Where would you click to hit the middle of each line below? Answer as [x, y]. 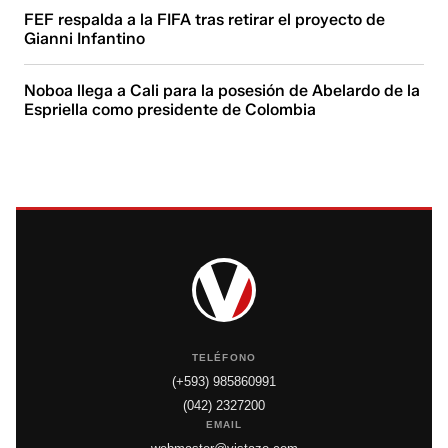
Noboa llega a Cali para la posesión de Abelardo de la [222, 90]
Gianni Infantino [85, 38]
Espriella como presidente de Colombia [170, 109]
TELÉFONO [224, 357]
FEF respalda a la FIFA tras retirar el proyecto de [205, 19]
